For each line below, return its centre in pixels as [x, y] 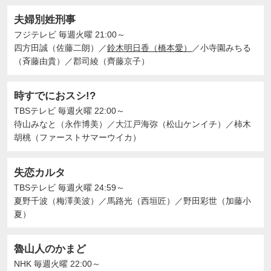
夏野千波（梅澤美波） [57, 201]
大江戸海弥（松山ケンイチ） [171, 124]
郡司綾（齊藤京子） [112, 61]
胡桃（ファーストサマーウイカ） [78, 138]
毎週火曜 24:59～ [90, 187]
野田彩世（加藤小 [217, 201]
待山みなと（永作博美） [61, 124]
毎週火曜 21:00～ [91, 35]
